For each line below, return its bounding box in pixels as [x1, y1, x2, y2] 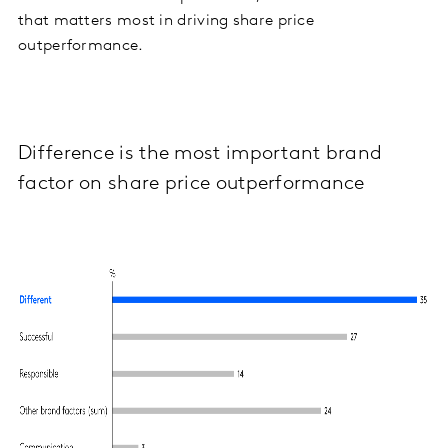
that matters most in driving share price [18, 12, 314, 29]
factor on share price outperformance [18, 173, 365, 194]
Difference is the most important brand [18, 143, 383, 164]
